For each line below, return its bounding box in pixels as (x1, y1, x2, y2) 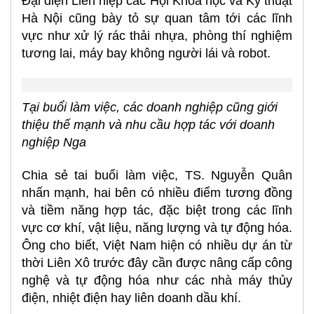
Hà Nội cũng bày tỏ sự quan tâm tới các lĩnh (22, 11, 292, 25)
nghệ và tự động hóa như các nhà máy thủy (22, 273, 292, 287)
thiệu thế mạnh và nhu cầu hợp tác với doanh (22, 118, 275, 132)
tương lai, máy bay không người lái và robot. (22, 46, 271, 60)
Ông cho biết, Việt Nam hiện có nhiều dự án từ (22, 238, 292, 252)
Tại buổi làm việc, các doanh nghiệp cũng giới (22, 100, 278, 114)
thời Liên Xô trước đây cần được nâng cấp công (22, 256, 292, 270)
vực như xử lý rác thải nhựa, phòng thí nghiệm (22, 29, 292, 43)
